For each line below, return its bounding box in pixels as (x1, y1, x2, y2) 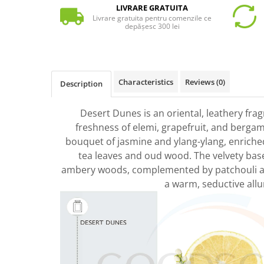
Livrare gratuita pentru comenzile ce (93, 12, 212, 23)
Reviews (185, 76, 216, 87)
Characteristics (118, 76, 173, 87)
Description (60, 78, 103, 89)
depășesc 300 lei (124, 21, 180, 31)
